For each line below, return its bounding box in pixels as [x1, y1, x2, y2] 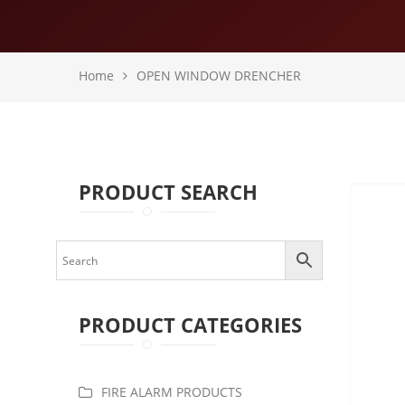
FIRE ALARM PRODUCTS [101, 383, 242, 400]
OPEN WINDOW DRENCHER [137, 67, 301, 84]
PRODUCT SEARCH [79, 178, 258, 205]
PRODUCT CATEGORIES [79, 311, 302, 338]
